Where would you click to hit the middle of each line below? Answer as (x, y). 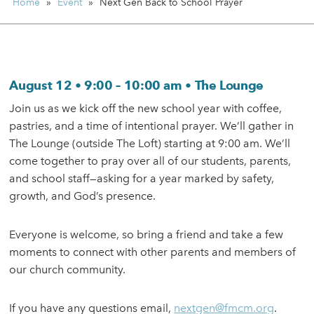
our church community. (68, 270)
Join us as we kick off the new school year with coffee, (146, 109)
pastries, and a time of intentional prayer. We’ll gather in (152, 126)
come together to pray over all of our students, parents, (150, 161)
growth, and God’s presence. (83, 196)
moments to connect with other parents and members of (153, 252)
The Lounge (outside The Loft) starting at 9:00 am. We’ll (150, 144)
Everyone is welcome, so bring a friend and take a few (146, 235)
